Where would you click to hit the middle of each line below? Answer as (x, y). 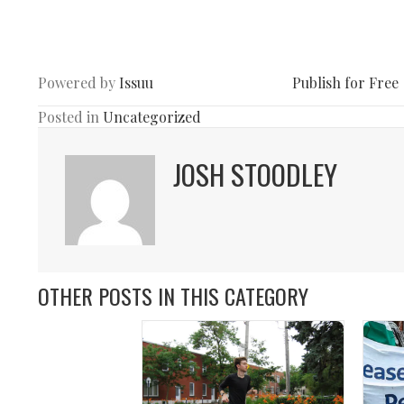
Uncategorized (152, 116)
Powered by (78, 83)
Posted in (70, 116)
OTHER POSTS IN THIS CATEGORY (173, 295)
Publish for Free (345, 83)
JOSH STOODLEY (255, 174)
